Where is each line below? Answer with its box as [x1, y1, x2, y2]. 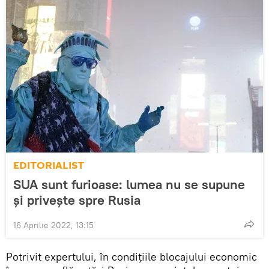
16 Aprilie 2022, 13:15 [13, 219, 94, 231]
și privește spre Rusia [13, 191, 141, 208]
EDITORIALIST [13, 157, 84, 173]
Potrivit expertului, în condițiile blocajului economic [6, 249, 257, 264]
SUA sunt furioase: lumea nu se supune [13, 175, 245, 193]
